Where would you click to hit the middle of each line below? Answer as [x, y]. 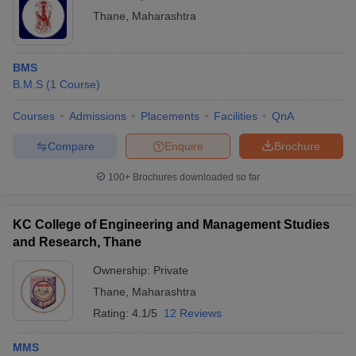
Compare [71, 146]
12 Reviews [193, 313]
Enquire [184, 146]
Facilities [236, 116]
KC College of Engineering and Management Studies [171, 224]
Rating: [112, 313]
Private [171, 270]
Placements [170, 116]
